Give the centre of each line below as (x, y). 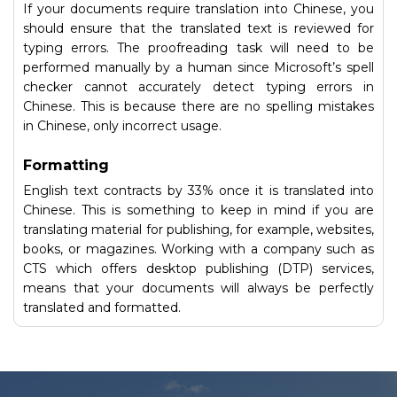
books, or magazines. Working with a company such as (198, 249)
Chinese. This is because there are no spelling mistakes (198, 106)
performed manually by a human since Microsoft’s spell (198, 67)
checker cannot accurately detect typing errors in (198, 87)
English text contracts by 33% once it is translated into (198, 191)
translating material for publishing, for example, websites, (198, 230)
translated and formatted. (102, 307)
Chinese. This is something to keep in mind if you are (198, 210)
